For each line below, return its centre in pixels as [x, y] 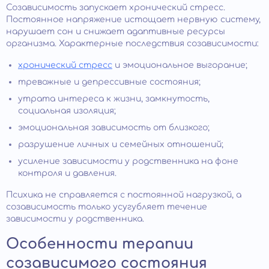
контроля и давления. [67, 173]
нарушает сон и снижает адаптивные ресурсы [116, 31]
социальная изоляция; [67, 110]
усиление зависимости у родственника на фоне [128, 161]
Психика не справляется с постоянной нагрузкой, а [124, 195]
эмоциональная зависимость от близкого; [114, 127]
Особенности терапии [100, 244]
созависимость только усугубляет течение [107, 207]
